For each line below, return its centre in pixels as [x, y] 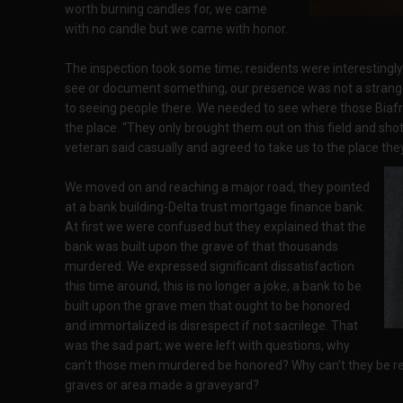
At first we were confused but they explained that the [215, 227]
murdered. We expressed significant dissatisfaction [210, 266]
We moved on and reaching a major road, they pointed [217, 187]
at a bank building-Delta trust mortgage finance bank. [216, 207]
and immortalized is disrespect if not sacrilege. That [211, 326]
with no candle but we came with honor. [176, 29]
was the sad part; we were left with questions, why [207, 345]
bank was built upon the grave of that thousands [201, 246]
